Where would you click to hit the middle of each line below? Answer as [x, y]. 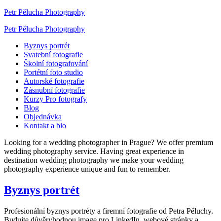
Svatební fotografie [53, 55]
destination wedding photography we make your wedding [94, 160]
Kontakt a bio [45, 126]
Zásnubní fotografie [54, 90]
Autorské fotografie [54, 81]
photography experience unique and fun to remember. [87, 169]
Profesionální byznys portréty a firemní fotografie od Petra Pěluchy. [109, 211]
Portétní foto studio [53, 72]
